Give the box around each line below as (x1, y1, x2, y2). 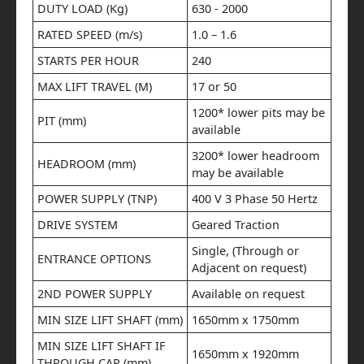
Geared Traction (192, 217, 279, 233)
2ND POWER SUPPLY (37, 286, 152, 302)
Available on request (192, 286, 305, 302)
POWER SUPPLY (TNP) (37, 191, 157, 207)
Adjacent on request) (192, 260, 306, 276)
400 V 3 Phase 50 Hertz (192, 191, 318, 207)
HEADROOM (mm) (37, 156, 136, 172)
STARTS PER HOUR (37, 53, 139, 69)
